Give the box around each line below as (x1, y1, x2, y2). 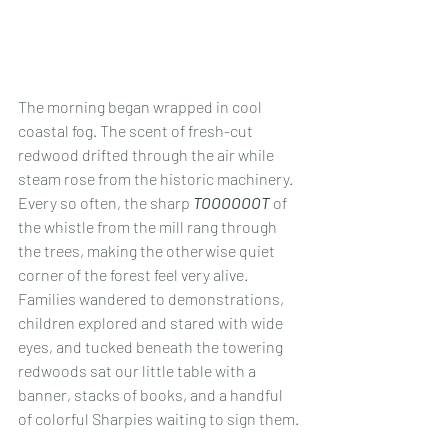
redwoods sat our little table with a (18, 360, 259, 380)
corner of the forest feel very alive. (18, 264, 251, 284)
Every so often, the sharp (18, 192, 193, 212)
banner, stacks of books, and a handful (18, 384, 286, 404)
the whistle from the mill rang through (18, 216, 280, 236)
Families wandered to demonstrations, (18, 288, 287, 308)
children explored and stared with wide (18, 312, 286, 332)
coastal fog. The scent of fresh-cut (18, 120, 256, 140)
